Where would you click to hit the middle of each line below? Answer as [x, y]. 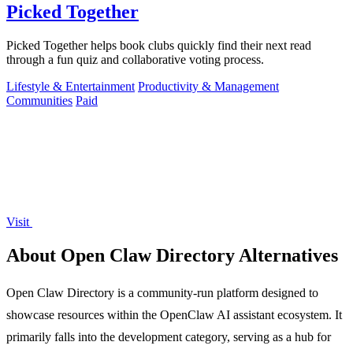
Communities [39, 101]
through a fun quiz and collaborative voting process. [135, 60]
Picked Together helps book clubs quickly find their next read [159, 46]
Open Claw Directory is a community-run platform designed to [162, 292]
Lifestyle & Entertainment [71, 87]
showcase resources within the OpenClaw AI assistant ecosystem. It [174, 314]
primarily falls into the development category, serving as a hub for [169, 336]
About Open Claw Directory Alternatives [172, 255]
